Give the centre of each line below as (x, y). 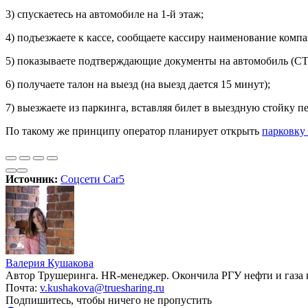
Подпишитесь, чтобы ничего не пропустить (109, 300)
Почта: (23, 287)
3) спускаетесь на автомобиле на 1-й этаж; (104, 14)
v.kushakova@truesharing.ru (102, 287)
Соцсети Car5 (92, 179)
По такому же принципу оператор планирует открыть (134, 131)
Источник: (33, 179)
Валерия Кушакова (49, 263)
